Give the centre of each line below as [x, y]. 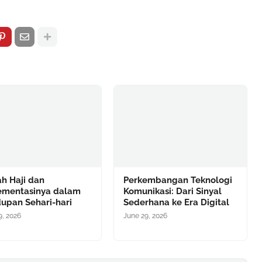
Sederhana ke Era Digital [176, 202]
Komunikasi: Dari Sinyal [172, 191]
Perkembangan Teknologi [177, 180]
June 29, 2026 [145, 216]
